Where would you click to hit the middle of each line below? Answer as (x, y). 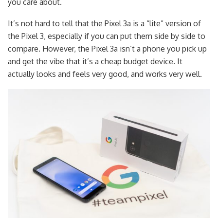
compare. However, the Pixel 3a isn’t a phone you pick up (107, 48)
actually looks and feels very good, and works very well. (105, 74)
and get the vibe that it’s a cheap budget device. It (95, 61)
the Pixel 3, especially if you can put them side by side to (107, 36)
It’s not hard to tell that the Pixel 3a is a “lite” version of (104, 23)
